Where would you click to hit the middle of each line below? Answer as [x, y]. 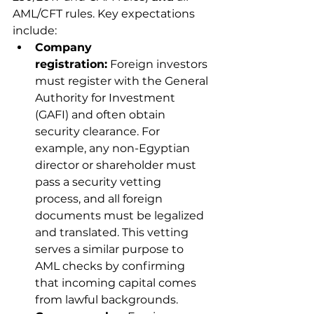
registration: [71, 64]
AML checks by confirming [111, 266]
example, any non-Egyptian [114, 148]
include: [35, 30]
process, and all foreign [100, 199]
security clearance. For [99, 131]
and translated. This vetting [113, 232]
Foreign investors [159, 64]
